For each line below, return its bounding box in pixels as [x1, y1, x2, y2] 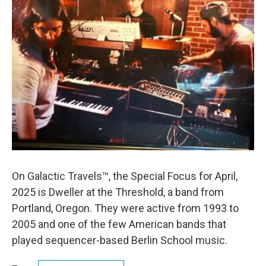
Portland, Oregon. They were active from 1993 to [12, 202, 239, 214]
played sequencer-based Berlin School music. [12, 234, 227, 246]
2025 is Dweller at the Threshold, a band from [12, 186, 224, 198]
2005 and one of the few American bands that [12, 218, 226, 230]
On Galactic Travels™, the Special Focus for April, [12, 170, 237, 182]
